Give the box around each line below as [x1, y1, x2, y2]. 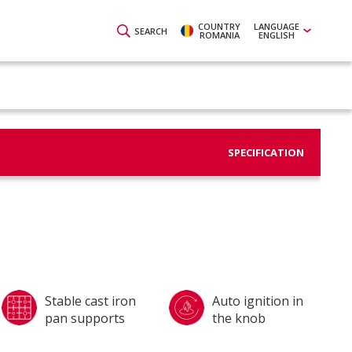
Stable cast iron [44, 291, 136, 310]
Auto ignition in [211, 291, 303, 310]
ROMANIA [199, 29, 240, 41]
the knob [211, 309, 266, 327]
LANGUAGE [254, 20, 299, 32]
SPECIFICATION [228, 145, 304, 159]
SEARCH [134, 24, 167, 37]
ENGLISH [258, 29, 295, 41]
